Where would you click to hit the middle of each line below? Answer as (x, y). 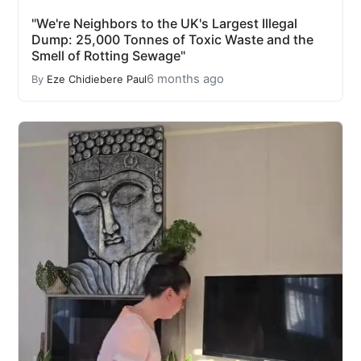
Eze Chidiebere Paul (97, 79)
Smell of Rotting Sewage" (108, 56)
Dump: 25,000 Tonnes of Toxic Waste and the (172, 40)
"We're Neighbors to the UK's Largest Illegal (164, 24)
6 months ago (185, 79)
